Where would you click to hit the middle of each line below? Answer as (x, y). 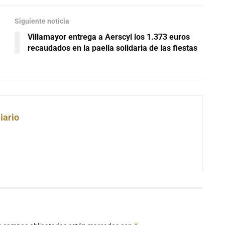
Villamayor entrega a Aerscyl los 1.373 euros (109, 37)
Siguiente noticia (42, 21)
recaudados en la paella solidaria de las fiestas (113, 48)
